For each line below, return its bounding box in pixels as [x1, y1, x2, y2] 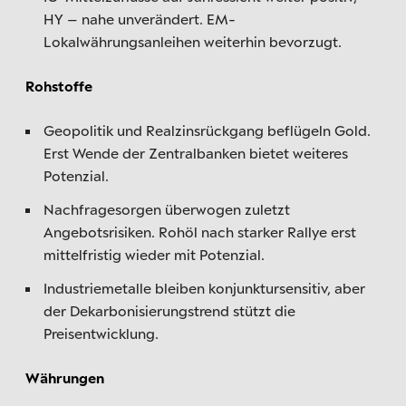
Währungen [25, 369, 104, 386]
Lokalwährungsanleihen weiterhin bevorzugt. [43, 33, 342, 50]
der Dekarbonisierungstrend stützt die [43, 302, 295, 319]
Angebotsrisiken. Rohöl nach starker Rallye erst [43, 223, 356, 240]
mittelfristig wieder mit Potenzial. [43, 246, 265, 263]
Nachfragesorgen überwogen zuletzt [43, 200, 290, 217]
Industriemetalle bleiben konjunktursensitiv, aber [43, 279, 365, 296]
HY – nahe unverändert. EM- [43, 10, 236, 27]
